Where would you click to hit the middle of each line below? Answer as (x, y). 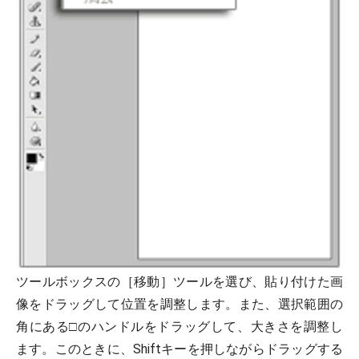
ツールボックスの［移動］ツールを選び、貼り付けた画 (179, 281)
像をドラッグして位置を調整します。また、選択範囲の (179, 304)
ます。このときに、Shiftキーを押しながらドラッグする (179, 349)
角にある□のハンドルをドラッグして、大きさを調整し (179, 326)
